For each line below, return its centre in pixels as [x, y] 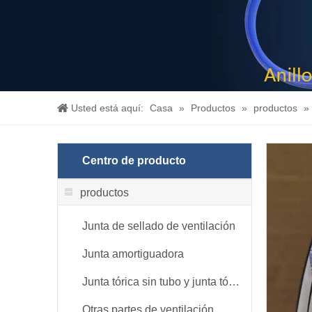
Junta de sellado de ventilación [159, 226]
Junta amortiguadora [133, 254]
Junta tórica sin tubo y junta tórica [234, 282]
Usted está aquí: [107, 108]
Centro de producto [134, 161]
